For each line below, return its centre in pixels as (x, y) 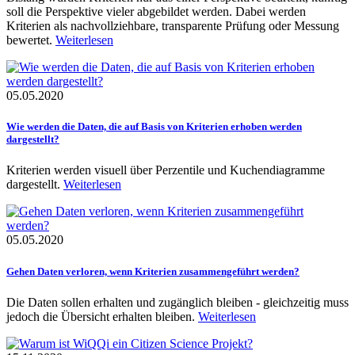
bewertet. (31, 40)
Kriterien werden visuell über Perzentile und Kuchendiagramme (166, 170)
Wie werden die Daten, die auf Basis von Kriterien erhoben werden (154, 127)
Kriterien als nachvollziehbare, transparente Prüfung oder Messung (173, 26)
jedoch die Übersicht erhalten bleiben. (102, 316)
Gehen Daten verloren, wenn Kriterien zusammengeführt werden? (153, 271)
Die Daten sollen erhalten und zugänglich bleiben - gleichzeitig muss (177, 302)
